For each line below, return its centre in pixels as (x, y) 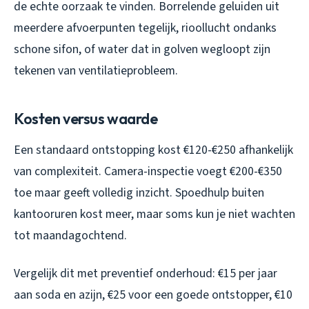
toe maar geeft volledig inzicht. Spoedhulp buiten (139, 192)
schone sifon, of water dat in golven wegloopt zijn (142, 49)
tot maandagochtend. (70, 235)
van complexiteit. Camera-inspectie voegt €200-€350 (148, 171)
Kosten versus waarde (86, 118)
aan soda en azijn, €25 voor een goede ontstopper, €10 (153, 295)
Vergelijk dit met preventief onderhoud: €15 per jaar (146, 273)
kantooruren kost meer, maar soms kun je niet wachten (154, 214)
